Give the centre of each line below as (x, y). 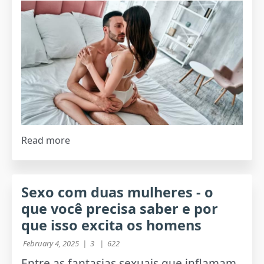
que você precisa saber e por (120, 208)
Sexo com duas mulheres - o (118, 192)
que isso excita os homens (112, 225)
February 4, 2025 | (55, 243)
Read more (46, 140)
